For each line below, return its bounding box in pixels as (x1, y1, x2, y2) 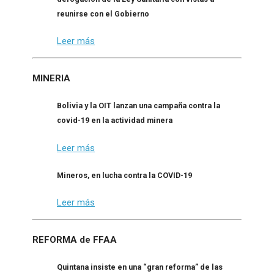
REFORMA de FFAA (32, 234, 117, 246)
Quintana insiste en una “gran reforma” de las (57, 262, 223, 272)
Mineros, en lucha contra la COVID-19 (57, 170, 192, 180)
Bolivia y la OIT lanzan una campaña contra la (57, 101, 220, 111)
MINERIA (32, 73, 70, 84)
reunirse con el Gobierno (57, 9, 149, 18)
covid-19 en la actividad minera (57, 116, 172, 125)
